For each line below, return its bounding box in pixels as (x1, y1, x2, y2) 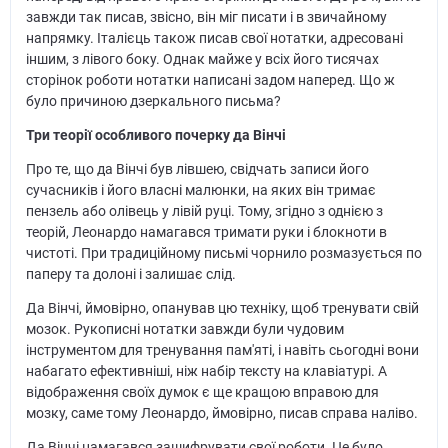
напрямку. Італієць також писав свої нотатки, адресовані (25, 30, 403, 47)
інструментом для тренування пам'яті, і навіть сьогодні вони (25, 342, 419, 359)
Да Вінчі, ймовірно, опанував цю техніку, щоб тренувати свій (25, 300, 419, 317)
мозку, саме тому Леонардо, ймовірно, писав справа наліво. (25, 405, 418, 422)
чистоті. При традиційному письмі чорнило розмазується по (25, 245, 422, 262)
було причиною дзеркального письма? (25, 93, 281, 110)
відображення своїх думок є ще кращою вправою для (25, 384, 379, 401)
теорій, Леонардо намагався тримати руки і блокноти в (25, 224, 387, 241)
